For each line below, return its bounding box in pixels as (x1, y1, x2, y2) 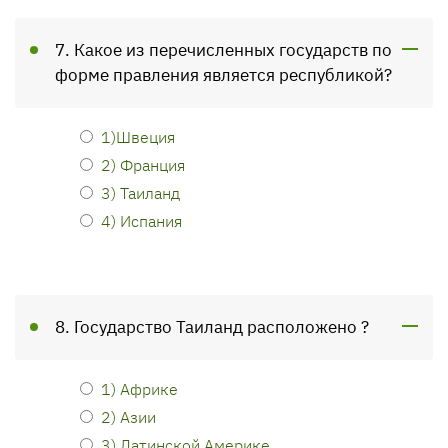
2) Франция (101, 154, 185, 175)
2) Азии (101, 406, 156, 427)
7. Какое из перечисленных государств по (55, 39, 392, 61)
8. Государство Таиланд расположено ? (55, 316, 369, 338)
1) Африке (101, 378, 178, 399)
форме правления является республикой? (55, 64, 392, 86)
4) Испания (101, 210, 182, 231)
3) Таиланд (101, 182, 180, 203)
